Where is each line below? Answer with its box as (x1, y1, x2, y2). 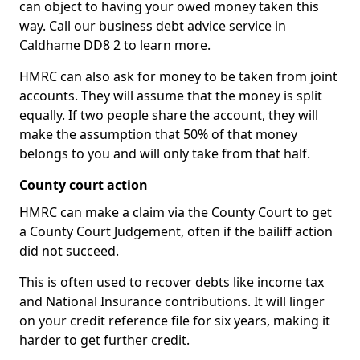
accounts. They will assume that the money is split (19, 87, 322, 104)
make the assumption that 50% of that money (19, 125, 297, 143)
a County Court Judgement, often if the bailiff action (19, 223, 333, 240)
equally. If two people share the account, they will (19, 106, 318, 124)
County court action (19, 176, 148, 194)
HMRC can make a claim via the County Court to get (19, 203, 332, 221)
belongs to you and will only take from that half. (19, 145, 310, 162)
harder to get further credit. (19, 331, 190, 349)
